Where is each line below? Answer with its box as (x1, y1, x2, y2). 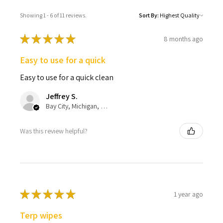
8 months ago (164, 34, 203, 43)
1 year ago (174, 189, 203, 199)
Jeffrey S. (46, 91, 78, 102)
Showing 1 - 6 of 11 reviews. (20, 11, 87, 19)
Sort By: (139, 11, 159, 19)
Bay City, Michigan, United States (101, 102, 108, 111)
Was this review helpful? (20, 126, 88, 135)
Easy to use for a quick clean (20, 72, 113, 83)
